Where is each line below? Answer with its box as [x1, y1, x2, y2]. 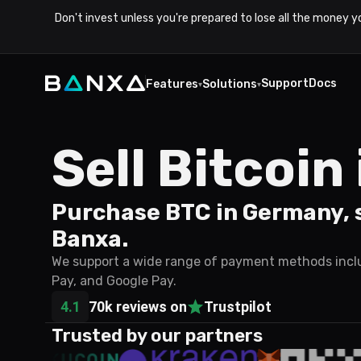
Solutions [202, 77, 257, 91]
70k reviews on [89, 298, 187, 315]
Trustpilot [204, 298, 272, 315]
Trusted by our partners [52, 325, 263, 346]
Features [146, 77, 198, 91]
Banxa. [52, 226, 128, 252]
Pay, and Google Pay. [52, 273, 176, 288]
